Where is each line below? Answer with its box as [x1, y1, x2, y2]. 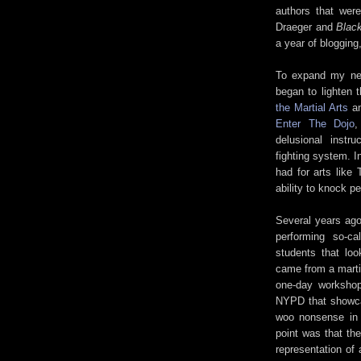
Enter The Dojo [276, 117, 355, 130]
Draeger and [276, 20, 336, 33]
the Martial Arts [276, 101, 348, 114]
